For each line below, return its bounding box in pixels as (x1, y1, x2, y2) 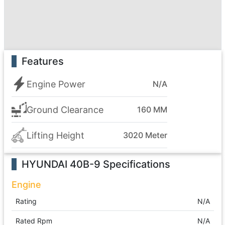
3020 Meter (123, 130, 167, 140)
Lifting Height (26, 130, 84, 141)
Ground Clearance (26, 104, 103, 115)
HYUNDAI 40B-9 (21, 158, 100, 170)
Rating (15, 197, 37, 205)
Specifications (100, 158, 170, 170)
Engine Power (26, 78, 85, 89)
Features (21, 55, 64, 67)
